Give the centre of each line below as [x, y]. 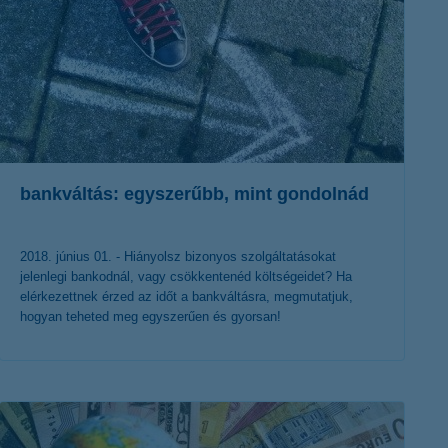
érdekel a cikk [186, 397]
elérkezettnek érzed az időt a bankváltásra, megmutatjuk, [186, 296]
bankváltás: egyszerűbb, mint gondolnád [194, 194]
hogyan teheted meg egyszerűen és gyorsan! [150, 316]
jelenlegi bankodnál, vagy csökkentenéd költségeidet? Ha [186, 276]
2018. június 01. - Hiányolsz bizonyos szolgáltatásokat [178, 256]
